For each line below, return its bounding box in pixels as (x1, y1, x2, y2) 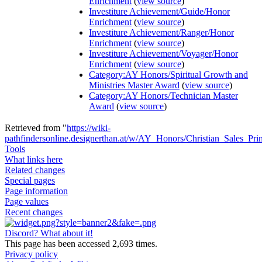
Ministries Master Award (89, 80, 180, 91)
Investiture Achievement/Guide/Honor (89, 6, 230, 17)
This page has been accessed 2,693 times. (5, 239, 157, 249)
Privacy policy (5, 249, 58, 260)
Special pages (5, 175, 55, 186)
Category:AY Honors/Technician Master (89, 91, 238, 101)
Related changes (5, 165, 65, 175)
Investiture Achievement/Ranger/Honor (89, 27, 234, 38)
